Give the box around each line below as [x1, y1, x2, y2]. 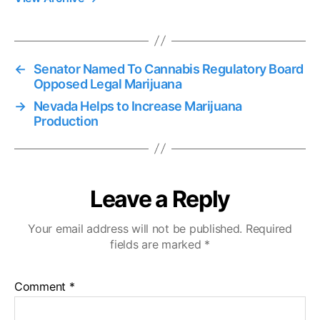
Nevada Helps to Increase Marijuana [33, 98, 242, 114]
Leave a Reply [90, 184, 230, 213]
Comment [14, 279, 69, 294]
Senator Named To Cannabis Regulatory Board [33, 61, 304, 76]
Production [33, 113, 99, 129]
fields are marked [110, 236, 205, 251]
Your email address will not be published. [28, 221, 243, 236]
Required [245, 221, 292, 236]
